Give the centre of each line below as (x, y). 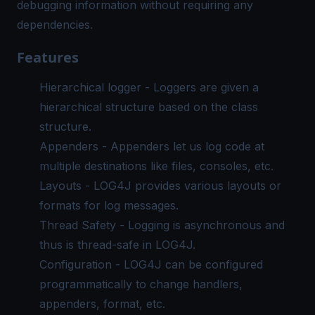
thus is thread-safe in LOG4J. (117, 245)
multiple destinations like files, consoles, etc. (156, 166)
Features (48, 57)
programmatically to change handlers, (141, 284)
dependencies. (55, 25)
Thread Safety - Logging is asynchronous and (162, 225)
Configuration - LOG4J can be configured (151, 264)
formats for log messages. (109, 205)
